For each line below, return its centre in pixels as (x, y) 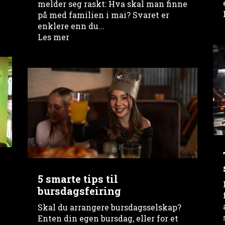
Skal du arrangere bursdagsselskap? (109, 207)
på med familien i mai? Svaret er (103, 15)
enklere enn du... (71, 26)
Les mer (53, 37)
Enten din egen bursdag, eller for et (108, 218)
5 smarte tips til (78, 179)
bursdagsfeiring (79, 191)
